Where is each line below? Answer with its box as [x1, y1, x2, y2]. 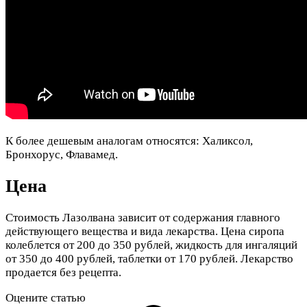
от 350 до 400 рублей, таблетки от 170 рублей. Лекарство [5, 252, 293, 266]
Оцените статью [5, 291, 86, 305]
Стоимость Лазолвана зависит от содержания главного [5, 211, 280, 225]
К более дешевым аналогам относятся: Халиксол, [5, 134, 253, 148]
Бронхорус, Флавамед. [5, 148, 118, 162]
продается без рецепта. [5, 266, 121, 280]
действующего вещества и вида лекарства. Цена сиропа [5, 225, 284, 238]
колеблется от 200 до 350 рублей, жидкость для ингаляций [5, 238, 297, 252]
